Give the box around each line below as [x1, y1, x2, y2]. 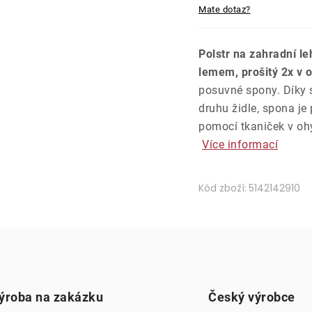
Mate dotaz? [198, 4, 251, 15]
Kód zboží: [198, 181, 247, 195]
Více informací [202, 138, 278, 151]
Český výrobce [208, 290, 295, 304]
